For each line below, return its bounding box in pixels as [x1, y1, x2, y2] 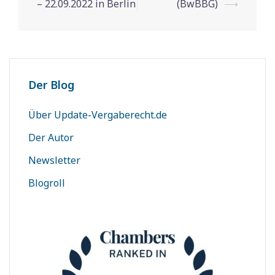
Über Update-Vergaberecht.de [28, 108, 167, 122]
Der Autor [28, 131, 74, 144]
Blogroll [28, 176, 65, 190]
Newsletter [28, 153, 80, 167]
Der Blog [28, 77, 74, 92]
